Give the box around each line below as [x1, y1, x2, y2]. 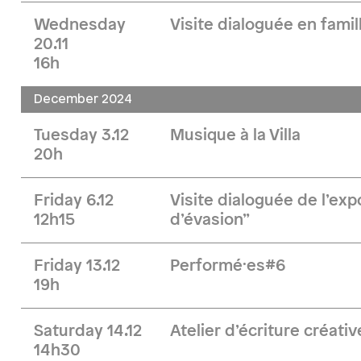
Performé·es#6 [170, 258, 286, 274]
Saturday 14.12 [34, 323, 142, 339]
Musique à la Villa [170, 127, 301, 143]
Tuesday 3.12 [34, 127, 129, 143]
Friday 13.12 [34, 258, 120, 274]
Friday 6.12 [34, 193, 114, 209]
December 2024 [34, 93, 132, 106]
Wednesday [34, 17, 126, 33]
